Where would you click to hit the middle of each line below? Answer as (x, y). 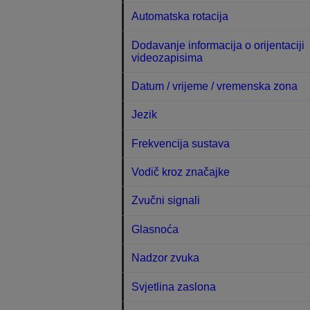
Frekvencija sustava (181, 143)
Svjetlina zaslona (174, 286)
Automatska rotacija (180, 17)
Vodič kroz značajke (181, 172)
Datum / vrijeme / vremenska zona (215, 86)
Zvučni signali (166, 201)
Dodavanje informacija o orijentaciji (218, 45)
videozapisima (167, 57)
